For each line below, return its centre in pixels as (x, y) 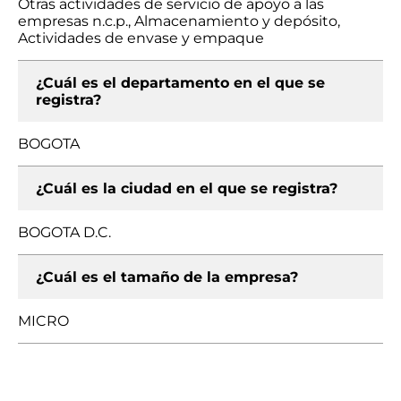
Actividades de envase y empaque (141, 38)
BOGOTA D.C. (64, 232)
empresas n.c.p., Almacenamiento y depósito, (179, 21)
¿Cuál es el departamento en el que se (180, 83)
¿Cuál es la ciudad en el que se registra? (187, 188)
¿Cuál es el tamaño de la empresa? (167, 277)
